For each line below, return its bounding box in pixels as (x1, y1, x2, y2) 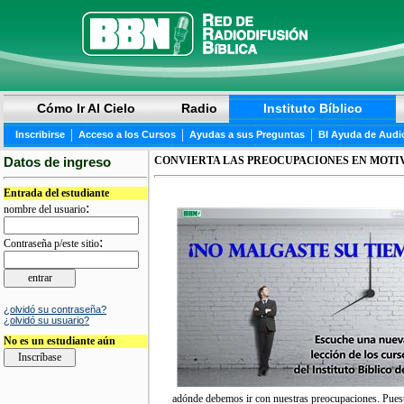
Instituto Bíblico (262, 101, 363, 115)
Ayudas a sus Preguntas (189, 129, 305, 140)
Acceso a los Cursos (78, 129, 176, 140)
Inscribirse (15, 129, 65, 140)
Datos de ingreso (4, 154, 111, 170)
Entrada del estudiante (4, 187, 109, 200)
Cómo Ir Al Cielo (37, 101, 135, 115)
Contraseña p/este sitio (4, 237, 99, 251)
